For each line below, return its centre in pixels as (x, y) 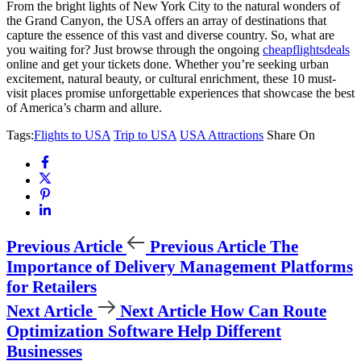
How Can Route (268, 311)
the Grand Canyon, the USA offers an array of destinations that (166, 20)
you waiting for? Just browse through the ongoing (135, 49)
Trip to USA (145, 135)
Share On (291, 135)
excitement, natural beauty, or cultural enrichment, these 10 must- (171, 78)
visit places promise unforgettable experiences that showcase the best (180, 93)
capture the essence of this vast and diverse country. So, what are (170, 35)
